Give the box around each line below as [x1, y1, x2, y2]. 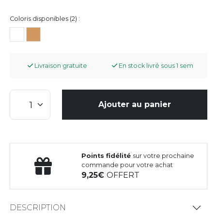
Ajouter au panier [98, 99, 171, 109]
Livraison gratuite [33, 62, 88, 69]
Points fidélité [81, 152, 133, 159]
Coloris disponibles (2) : [10, 15, 80, 22]
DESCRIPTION [10, 203, 66, 213]
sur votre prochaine [133, 152, 195, 159]
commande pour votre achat [81, 161, 173, 169]
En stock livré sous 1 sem [117, 62, 193, 69]
